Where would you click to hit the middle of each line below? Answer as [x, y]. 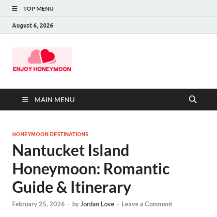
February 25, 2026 [39, 204]
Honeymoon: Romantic [91, 168]
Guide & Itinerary [72, 186]
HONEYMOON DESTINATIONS [50, 134]
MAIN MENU [54, 99]
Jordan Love [97, 204]
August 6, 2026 [33, 25]
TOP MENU [39, 8]
